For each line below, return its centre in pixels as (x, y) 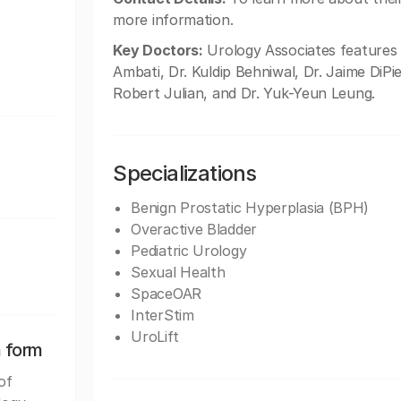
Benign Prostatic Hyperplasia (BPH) (250, 208)
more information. (173, 20)
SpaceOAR (166, 294)
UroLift (155, 337)
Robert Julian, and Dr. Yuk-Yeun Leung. (244, 93)
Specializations (185, 173)
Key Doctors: (158, 50)
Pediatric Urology (189, 251)
